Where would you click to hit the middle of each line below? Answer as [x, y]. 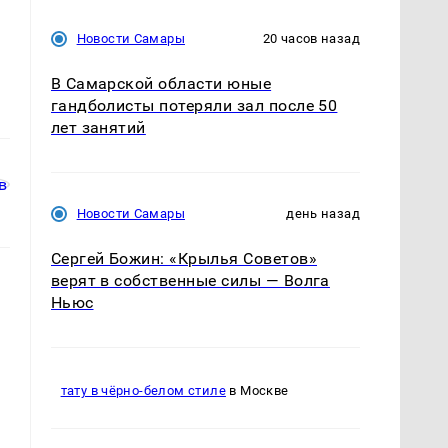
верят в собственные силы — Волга [190, 280]
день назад [323, 213]
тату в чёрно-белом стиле [143, 391]
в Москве [257, 391]
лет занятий [98, 127]
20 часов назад [311, 38]
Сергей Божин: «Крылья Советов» [183, 258]
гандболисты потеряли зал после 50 [194, 105]
